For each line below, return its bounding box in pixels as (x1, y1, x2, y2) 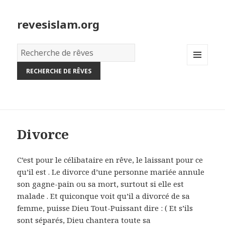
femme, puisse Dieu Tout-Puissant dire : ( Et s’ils (17, 203, 193, 213)
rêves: (17, 69, 39, 79)
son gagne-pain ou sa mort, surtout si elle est (17, 179, 184, 189)
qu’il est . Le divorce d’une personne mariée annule (17, 167, 205, 177)
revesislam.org (17, 17, 100, 32)
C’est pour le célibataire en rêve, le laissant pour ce (17, 155, 203, 165)
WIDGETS (187, 81, 216, 90)
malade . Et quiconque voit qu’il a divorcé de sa (17, 191, 190, 201)
